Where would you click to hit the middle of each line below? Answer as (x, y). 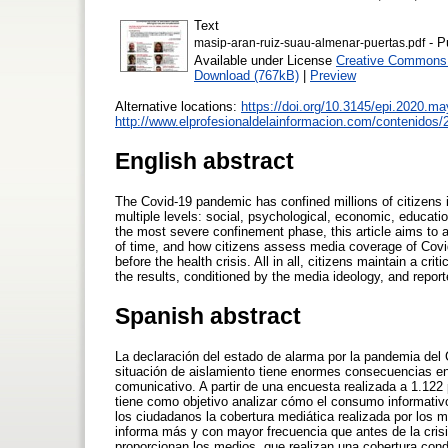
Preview (333, 75)
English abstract (204, 160)
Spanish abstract (208, 315)
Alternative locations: (178, 106)
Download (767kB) (246, 75)
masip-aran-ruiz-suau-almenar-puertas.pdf (309, 42)
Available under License (265, 60)
